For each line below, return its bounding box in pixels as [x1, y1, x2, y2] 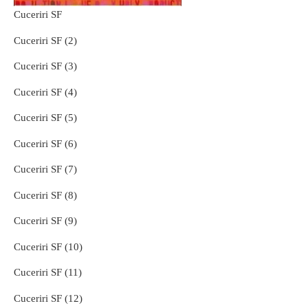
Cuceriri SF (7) [14, 164, 77, 175]
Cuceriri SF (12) [14, 292, 82, 304]
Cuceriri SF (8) [14, 189, 77, 201]
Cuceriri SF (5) [14, 112, 77, 124]
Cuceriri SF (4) [14, 86, 77, 98]
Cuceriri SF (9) [14, 215, 77, 227]
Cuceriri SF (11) [14, 267, 82, 278]
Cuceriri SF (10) [14, 241, 82, 252]
